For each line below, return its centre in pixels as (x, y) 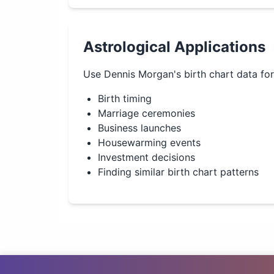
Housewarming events (149, 143)
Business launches (139, 128)
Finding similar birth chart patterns (178, 172)
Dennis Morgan (139, 74)
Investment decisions (146, 157)
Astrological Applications (174, 47)
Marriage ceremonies (146, 113)
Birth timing (125, 98)
